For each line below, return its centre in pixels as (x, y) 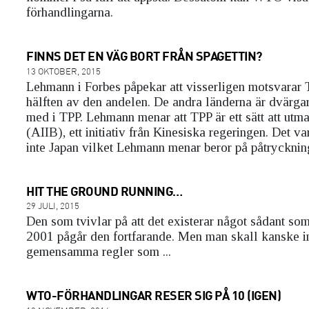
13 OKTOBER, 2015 (63, 71)
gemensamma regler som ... (99, 252)
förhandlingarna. (70, 12)
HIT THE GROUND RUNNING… (104, 190)
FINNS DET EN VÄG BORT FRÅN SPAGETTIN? (144, 56)
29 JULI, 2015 (53, 206)
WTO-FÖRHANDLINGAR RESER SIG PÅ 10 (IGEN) (153, 295)
